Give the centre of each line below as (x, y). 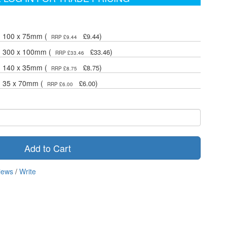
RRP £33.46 (70, 52)
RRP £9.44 (64, 37)
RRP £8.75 (64, 68)
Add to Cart (47, 148)
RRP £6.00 (60, 84)
